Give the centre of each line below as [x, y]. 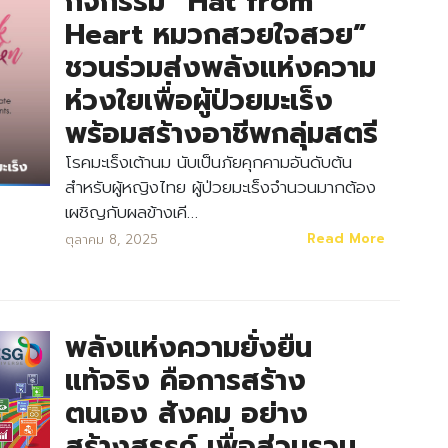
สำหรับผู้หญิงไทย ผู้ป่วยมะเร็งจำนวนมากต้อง [220, 187]
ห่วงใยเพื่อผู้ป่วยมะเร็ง [198, 100]
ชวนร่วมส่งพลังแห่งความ [220, 67]
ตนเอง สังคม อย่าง [186, 413]
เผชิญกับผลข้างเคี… [131, 212]
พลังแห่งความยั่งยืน [188, 347]
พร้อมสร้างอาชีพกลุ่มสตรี [221, 133]
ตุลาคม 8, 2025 [111, 239]
